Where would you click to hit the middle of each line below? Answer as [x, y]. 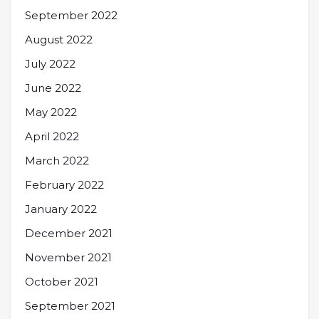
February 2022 [64, 184]
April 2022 [52, 136]
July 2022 [50, 63]
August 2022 [59, 39]
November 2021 [68, 257]
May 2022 [51, 112]
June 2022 [53, 88]
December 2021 [69, 233]
